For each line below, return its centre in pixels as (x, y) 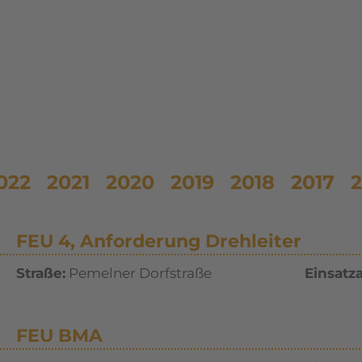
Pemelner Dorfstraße (138, 273)
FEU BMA (59, 336)
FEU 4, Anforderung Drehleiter (158, 241)
